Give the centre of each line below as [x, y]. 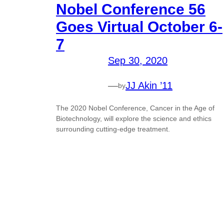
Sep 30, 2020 [138, 61]
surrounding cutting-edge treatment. [113, 129]
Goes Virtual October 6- [139, 27]
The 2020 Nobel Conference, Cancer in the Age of [135, 108]
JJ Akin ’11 [149, 86]
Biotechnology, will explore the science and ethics [134, 119]
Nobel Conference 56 [131, 9]
